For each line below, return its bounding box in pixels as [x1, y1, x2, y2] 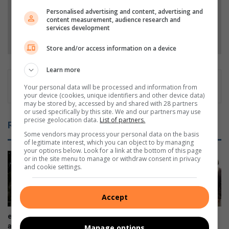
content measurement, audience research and [47, 15, 181, 24]
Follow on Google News [37, 27, 132, 39]
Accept [101, 192, 128, 202]
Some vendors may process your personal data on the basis [24, 129, 199, 139]
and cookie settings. [24, 162, 82, 171]
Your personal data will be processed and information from [24, 82, 198, 91]
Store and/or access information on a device [47, 44, 177, 53]
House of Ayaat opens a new [119, 212, 213, 220]
